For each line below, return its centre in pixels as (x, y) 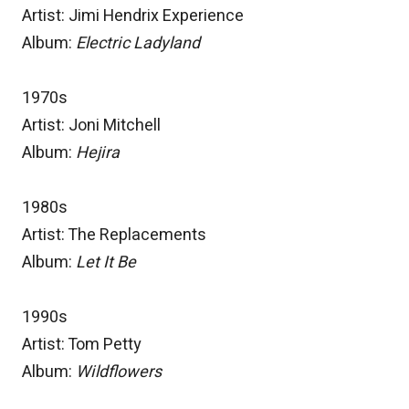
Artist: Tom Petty (82, 345)
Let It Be (106, 263)
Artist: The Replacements (114, 236)
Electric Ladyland (138, 44)
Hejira (98, 153)
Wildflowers (119, 372)
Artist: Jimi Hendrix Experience (133, 16)
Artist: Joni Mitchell (91, 126)
